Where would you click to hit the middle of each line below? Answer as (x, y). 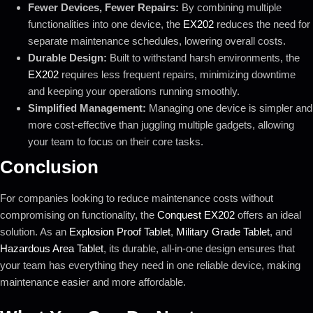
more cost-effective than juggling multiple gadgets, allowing (161, 124)
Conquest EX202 (196, 214)
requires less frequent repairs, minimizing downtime (177, 74)
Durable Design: (67, 57)
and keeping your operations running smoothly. (134, 91)
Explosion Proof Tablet (120, 231)
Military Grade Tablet (223, 231)
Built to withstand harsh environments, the (203, 57)
